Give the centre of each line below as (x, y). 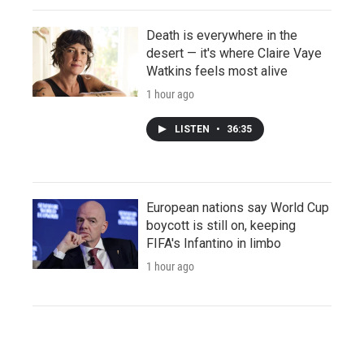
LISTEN (193, 129)
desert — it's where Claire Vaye (234, 53)
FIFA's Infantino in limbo (214, 243)
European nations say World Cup (238, 207)
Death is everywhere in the (222, 35)
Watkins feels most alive (217, 71)
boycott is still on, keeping (221, 225)
